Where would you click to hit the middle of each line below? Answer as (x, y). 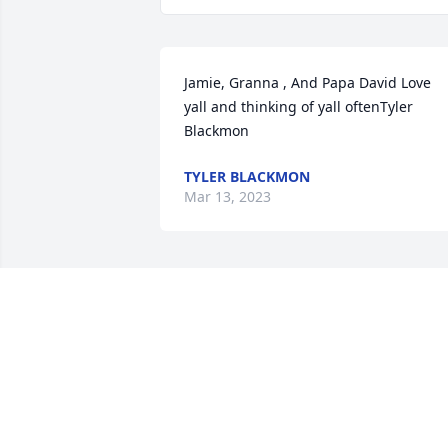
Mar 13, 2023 (227, 197)
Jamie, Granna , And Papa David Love (307, 83)
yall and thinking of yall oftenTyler (298, 107)
